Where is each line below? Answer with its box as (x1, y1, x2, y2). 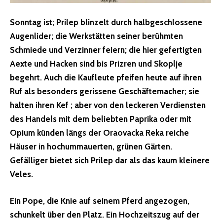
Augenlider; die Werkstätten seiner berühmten (10, 31, 183, 41)
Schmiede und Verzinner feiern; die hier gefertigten (10, 45, 202, 55)
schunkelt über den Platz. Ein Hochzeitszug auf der (10, 209, 199, 220)
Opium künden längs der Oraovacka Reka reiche (10, 128, 189, 138)
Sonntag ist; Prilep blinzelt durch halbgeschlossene (10, 17, 202, 28)
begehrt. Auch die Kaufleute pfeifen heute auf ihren (10, 73, 202, 83)
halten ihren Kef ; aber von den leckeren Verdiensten (10, 100, 206, 110)
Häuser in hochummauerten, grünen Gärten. (10, 142, 172, 152)
